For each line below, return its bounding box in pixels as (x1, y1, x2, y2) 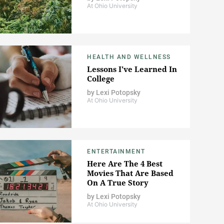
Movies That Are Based (87, 168, 173, 178)
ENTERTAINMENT (87, 148, 145, 155)
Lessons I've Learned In (87, 64, 177, 74)
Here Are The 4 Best (87, 158, 162, 169)
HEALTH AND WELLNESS (87, 53, 171, 61)
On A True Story (87, 177, 148, 188)
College (87, 73, 114, 84)
